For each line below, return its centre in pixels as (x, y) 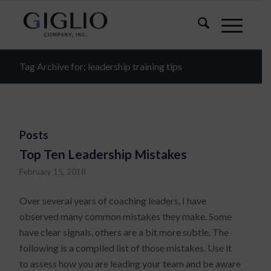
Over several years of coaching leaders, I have (113, 200)
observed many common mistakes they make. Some (126, 216)
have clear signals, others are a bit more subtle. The (124, 232)
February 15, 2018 (53, 172)
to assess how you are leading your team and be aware (130, 263)
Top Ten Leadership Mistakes (103, 154)
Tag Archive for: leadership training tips (101, 66)
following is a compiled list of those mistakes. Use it (126, 247)
